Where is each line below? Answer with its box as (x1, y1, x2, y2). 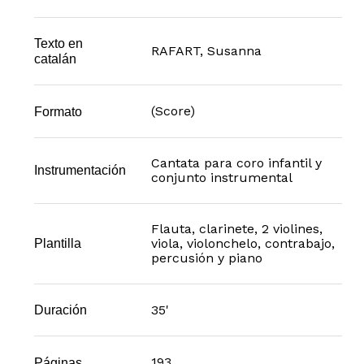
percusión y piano (150, 249, 262, 266)
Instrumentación (33, 162, 126, 178)
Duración (33, 302, 87, 318)
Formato (33, 103, 82, 119)
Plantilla (33, 236, 81, 251)
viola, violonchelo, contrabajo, (150, 235, 335, 251)
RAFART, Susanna (150, 43, 262, 59)
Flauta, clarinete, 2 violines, (150, 220, 323, 236)
